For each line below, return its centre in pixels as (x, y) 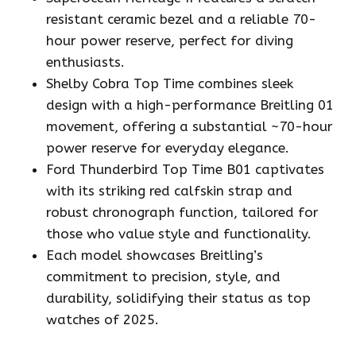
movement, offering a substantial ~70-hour (190, 127)
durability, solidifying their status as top (178, 298)
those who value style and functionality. (179, 234)
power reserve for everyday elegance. (168, 148)
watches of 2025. (103, 320)
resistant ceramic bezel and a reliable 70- (181, 19)
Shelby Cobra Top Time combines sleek (170, 84)
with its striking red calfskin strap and (169, 191)
